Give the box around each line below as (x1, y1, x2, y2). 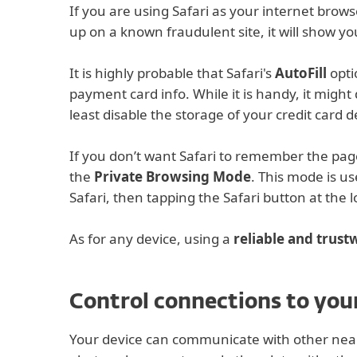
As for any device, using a (69, 229, 233, 248)
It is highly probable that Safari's (69, 64, 275, 82)
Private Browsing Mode (94, 167, 251, 186)
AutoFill (275, 64, 327, 82)
